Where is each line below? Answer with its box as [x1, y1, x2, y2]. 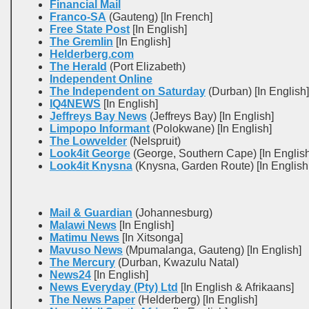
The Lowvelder [50, 135, 127, 147]
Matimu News [50, 232, 119, 243]
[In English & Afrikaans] [178, 281, 294, 293]
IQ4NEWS [50, 98, 101, 110]
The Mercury [50, 257, 115, 268]
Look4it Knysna [50, 160, 132, 172]
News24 [50, 269, 91, 281]
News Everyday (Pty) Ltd [50, 281, 178, 293]
